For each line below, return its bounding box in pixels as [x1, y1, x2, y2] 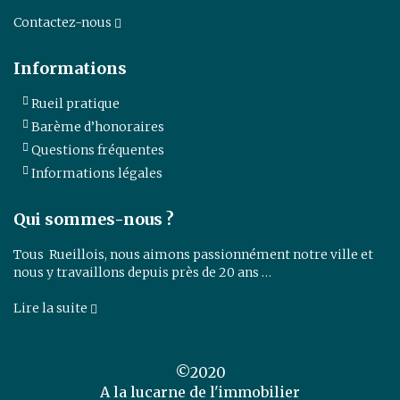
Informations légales [31, 165, 162, 181]
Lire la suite [13, 300, 90, 316]
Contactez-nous [13, 14, 114, 30]
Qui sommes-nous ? [13, 209, 174, 229]
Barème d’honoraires [31, 119, 164, 135]
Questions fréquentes [31, 142, 164, 158]
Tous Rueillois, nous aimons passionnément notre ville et [13, 246, 373, 262]
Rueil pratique [31, 96, 120, 112]
